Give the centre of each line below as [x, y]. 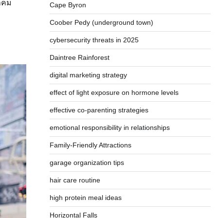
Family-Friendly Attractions [90, 145]
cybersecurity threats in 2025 [94, 40]
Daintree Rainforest [79, 57]
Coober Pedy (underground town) [101, 22]
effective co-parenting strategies [99, 110]
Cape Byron [68, 5]
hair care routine [75, 180]
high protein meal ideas [85, 198]
